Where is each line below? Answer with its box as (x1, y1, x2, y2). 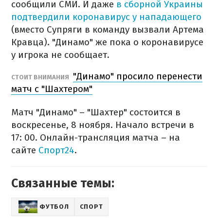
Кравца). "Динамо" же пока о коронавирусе (11, 36, 203, 48)
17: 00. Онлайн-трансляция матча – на (11, 132, 180, 144)
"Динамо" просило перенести (73, 71, 202, 82)
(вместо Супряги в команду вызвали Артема (11, 24, 204, 36)
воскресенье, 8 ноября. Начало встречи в (11, 119, 194, 131)
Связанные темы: (11, 176, 114, 191)
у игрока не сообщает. (11, 49, 109, 61)
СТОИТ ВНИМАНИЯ (11, 73, 71, 81)
